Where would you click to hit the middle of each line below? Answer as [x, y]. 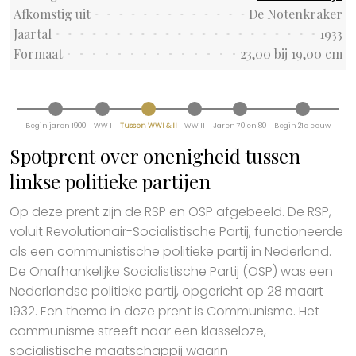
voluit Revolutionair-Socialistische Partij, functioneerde [176, 231]
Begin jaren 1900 [55, 125]
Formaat [38, 54]
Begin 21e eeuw [303, 125]
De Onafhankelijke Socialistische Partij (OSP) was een [171, 271]
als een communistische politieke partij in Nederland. [170, 251]
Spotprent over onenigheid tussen [155, 155]
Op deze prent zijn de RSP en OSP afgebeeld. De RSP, [170, 211]
